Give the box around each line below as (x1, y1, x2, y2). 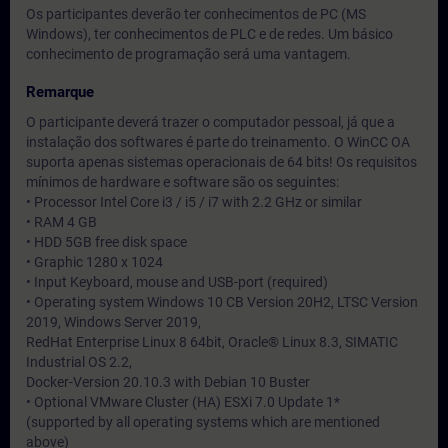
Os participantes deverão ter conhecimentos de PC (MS (26, 6, 366, 22)
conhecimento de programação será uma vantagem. (26, 46, 351, 62)
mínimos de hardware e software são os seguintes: (26, 174, 339, 190)
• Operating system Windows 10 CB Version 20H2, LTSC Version (26, 294, 418, 310)
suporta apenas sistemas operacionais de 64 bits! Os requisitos (26, 154, 417, 170)
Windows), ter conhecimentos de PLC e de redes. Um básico (26, 26, 393, 42)
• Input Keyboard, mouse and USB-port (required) (26, 274, 328, 290)
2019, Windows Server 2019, (26, 314, 201, 330)
